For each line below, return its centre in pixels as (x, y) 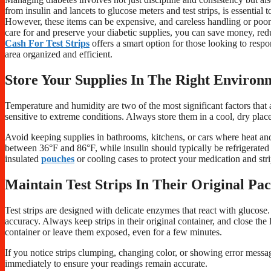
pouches (58, 159)
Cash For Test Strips (47, 44)
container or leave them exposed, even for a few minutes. (113, 232)
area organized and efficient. (59, 54)
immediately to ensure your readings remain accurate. (106, 264)
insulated (23, 159)
